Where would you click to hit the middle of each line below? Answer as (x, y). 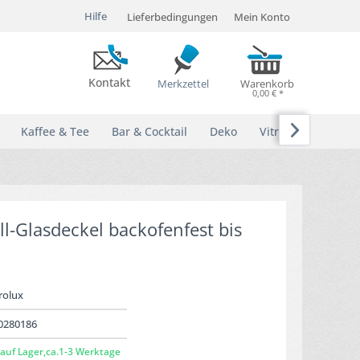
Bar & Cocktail (149, 131)
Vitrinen (281, 131)
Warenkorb (267, 84)
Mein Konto (262, 17)
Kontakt (109, 82)
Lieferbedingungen (172, 17)
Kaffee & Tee (55, 131)
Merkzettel (183, 84)
